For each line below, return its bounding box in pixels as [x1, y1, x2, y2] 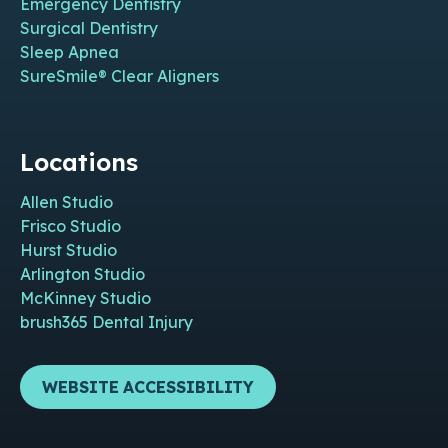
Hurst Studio [20, 240, 117, 261]
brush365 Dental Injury [20, 312, 193, 333]
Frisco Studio [20, 216, 121, 237]
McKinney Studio [20, 288, 151, 309]
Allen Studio [20, 192, 113, 213]
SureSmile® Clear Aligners [20, 66, 219, 87]
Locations [20, 147, 138, 178]
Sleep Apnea [20, 42, 119, 63]
